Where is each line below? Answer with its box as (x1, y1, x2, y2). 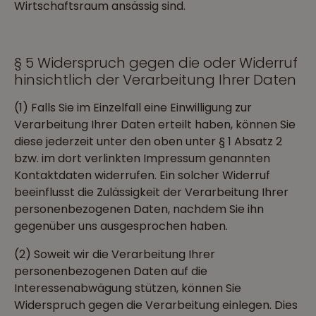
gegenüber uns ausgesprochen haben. (14, 218, 228, 234)
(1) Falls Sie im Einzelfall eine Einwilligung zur (14, 99, 252, 116)
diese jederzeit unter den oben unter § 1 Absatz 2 (14, 133, 282, 150)
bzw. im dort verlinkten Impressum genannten (14, 150, 270, 166)
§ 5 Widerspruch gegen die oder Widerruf (14, 53, 298, 73)
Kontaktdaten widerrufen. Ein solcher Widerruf (14, 167, 270, 183)
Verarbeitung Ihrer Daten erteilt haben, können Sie (14, 116, 296, 133)
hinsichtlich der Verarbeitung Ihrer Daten (14, 70, 296, 90)
